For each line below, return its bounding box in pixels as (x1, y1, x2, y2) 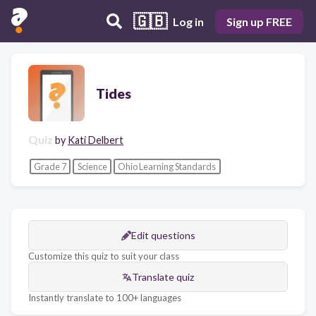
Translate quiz (132, 271, 194, 284)
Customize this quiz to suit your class (28, 250, 179, 262)
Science (77, 160, 107, 172)
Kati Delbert (68, 134, 123, 146)
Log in (173, 14, 204, 28)
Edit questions (130, 229, 195, 242)
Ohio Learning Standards (118, 160, 217, 172)
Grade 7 (33, 160, 66, 172)
